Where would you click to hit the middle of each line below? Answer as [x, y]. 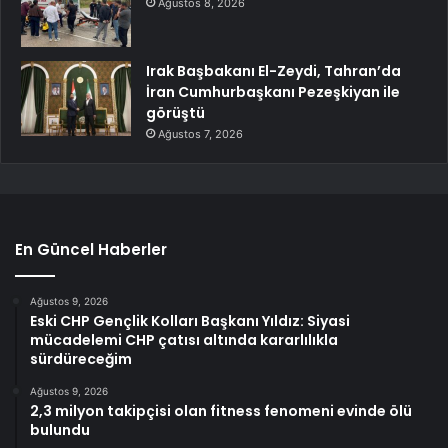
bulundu [60, 430]
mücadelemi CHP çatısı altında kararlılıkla [184, 340]
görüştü [175, 113]
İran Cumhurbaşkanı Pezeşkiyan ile [273, 92]
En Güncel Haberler [91, 250]
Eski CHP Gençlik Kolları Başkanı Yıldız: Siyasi [190, 321]
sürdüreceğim [81, 359]
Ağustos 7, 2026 [200, 134]
